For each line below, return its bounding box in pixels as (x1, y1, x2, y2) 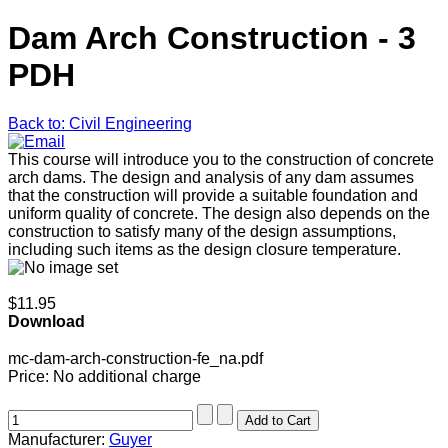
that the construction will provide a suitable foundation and (8, 187, 418, 205)
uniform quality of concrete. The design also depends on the (8, 205, 430, 223)
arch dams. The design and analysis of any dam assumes (8, 169, 414, 187)
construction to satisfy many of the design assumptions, (8, 223, 396, 241)
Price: (8, 368, 53, 386)
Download (8, 313, 85, 331)
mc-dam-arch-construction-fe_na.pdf (8, 350, 263, 368)
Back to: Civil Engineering (8, 115, 192, 133)
